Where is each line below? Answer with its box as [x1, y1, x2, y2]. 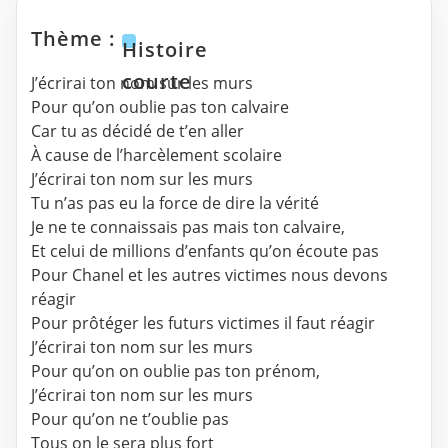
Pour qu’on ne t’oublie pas [31, 408, 229, 431]
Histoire [122, 35, 208, 63]
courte [122, 67, 192, 95]
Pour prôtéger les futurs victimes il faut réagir [31, 312, 375, 335]
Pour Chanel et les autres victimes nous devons [31, 264, 388, 287]
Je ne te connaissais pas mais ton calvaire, [31, 216, 345, 239]
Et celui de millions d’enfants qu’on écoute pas [31, 240, 379, 263]
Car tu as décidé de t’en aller [31, 120, 244, 143]
